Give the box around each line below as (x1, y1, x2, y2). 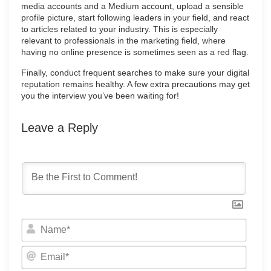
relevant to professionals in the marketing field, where (21, 35, 226, 45)
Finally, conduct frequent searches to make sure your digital (21, 67, 249, 77)
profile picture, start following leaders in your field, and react (21, 12, 249, 22)
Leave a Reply (21, 120, 98, 134)
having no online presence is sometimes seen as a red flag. (21, 47, 249, 57)
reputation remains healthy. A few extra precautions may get (21, 79, 250, 89)
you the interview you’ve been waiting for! (21, 90, 179, 100)
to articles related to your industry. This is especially (21, 24, 218, 34)
